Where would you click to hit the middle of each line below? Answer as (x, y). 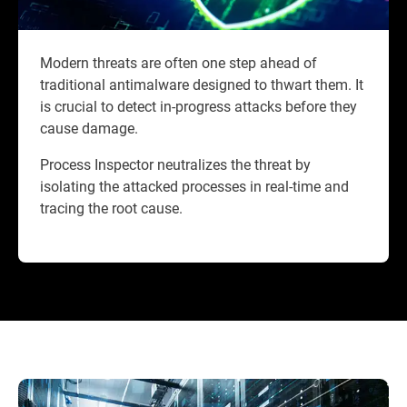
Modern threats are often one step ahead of (179, 63)
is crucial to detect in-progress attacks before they (199, 106)
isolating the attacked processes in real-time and (194, 186)
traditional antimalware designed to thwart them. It (202, 84)
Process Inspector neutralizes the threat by (175, 164)
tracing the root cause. (115, 208)
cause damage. (89, 128)
